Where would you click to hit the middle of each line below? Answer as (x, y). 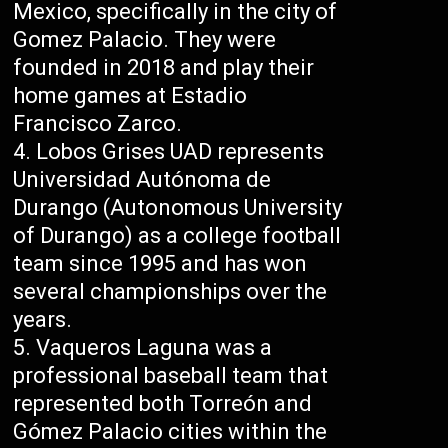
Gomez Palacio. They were (145, 39)
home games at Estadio (130, 95)
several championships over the (170, 291)
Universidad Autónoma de (142, 179)
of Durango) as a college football (177, 235)
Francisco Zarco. (98, 123)
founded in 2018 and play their (164, 67)
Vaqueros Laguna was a (154, 347)
